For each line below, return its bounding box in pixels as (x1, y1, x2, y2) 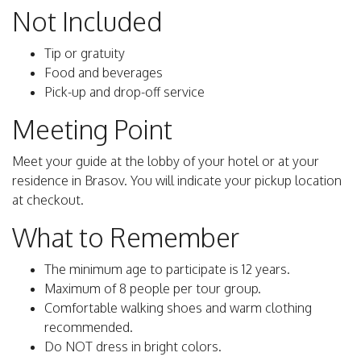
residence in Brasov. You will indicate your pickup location (12, 172, 342, 189)
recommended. (44, 319, 133, 336)
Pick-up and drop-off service (44, 84, 205, 101)
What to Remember (12, 221, 239, 255)
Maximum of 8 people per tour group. (44, 280, 261, 297)
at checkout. (12, 192, 84, 209)
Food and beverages (44, 64, 163, 81)
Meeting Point (12, 113, 172, 147)
